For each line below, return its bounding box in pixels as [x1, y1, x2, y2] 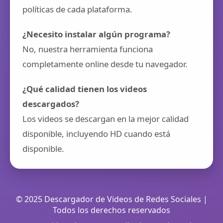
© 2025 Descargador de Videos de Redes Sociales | [15, 194, 208, 205]
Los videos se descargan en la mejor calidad [22, 113, 189, 124]
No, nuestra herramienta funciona [22, 43, 153, 55]
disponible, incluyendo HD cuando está [22, 128, 170, 139]
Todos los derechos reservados [53, 205, 170, 216]
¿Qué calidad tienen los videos [22, 83, 147, 95]
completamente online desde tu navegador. [22, 58, 188, 70]
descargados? [22, 98, 79, 110]
